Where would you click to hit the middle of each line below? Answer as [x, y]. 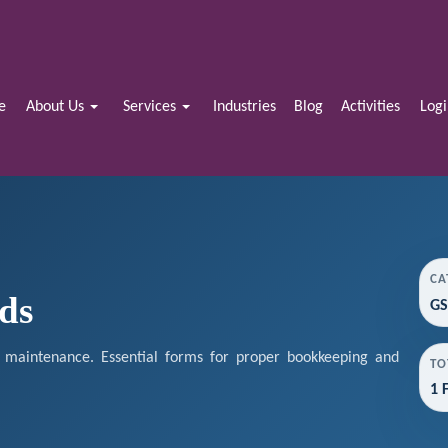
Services [151, 107]
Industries [245, 107]
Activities [370, 107]
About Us [57, 107]
